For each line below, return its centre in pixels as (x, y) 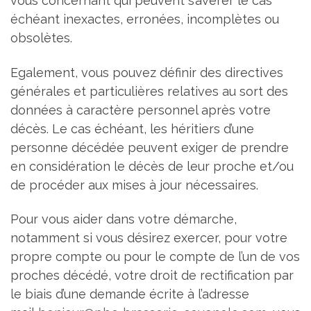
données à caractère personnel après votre (141, 110)
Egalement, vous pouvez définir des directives (147, 72)
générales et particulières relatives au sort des (149, 91)
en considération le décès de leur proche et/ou (152, 166)
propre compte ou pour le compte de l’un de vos (155, 257)
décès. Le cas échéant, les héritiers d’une (132, 128)
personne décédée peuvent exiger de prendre (150, 147)
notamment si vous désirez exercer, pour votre (149, 238)
